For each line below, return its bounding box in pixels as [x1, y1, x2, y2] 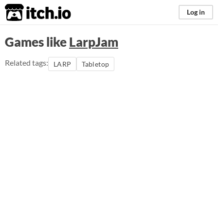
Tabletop [82, 60, 109, 68]
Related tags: [5, 58, 48, 67]
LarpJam [69, 34, 118, 50]
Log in [187, 8, 205, 16]
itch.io [4, 3, 47, 22]
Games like [5, 34, 69, 50]
